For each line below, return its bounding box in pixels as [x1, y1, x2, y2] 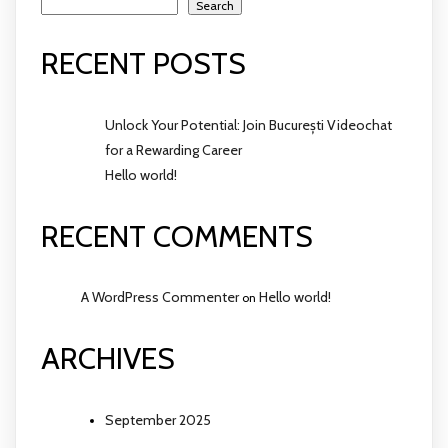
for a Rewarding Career [105, 140, 242, 159]
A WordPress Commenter [81, 288, 239, 307]
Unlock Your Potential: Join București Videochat [105, 115, 392, 134]
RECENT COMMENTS [41, 217, 313, 255]
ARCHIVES [41, 340, 175, 378]
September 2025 [105, 411, 211, 430]
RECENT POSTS [41, 44, 246, 82]
